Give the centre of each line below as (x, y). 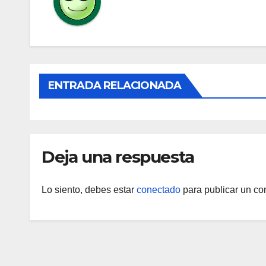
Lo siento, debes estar (89, 189)
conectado (159, 189)
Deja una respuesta (118, 157)
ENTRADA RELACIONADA (115, 86)
